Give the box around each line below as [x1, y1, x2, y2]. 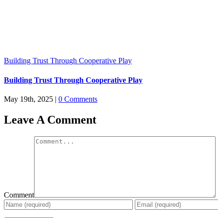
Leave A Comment [4, 113, 96, 126]
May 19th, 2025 [4, 94, 53, 103]
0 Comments [58, 94, 97, 103]
